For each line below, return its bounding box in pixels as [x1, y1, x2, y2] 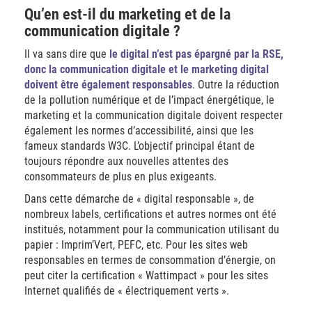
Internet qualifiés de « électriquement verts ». [24, 284, 229, 297]
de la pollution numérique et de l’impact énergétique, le [24, 93, 274, 107]
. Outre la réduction [192, 78, 279, 91]
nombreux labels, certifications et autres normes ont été [24, 208, 276, 221]
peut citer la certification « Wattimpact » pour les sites [24, 269, 268, 282]
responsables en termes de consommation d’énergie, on [24, 253, 276, 267]
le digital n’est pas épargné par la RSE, [109, 47, 283, 61]
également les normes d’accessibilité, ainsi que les [24, 124, 253, 137]
